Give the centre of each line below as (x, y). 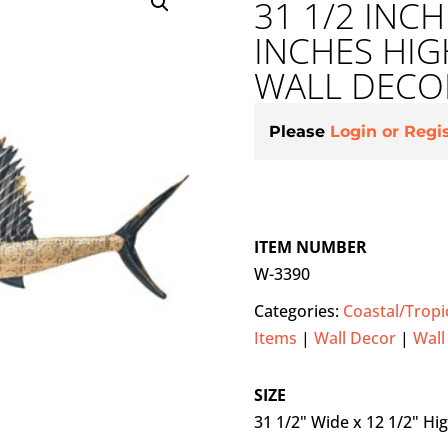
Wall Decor (354, 338)
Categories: (298, 311)
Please (299, 132)
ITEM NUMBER (310, 247)
